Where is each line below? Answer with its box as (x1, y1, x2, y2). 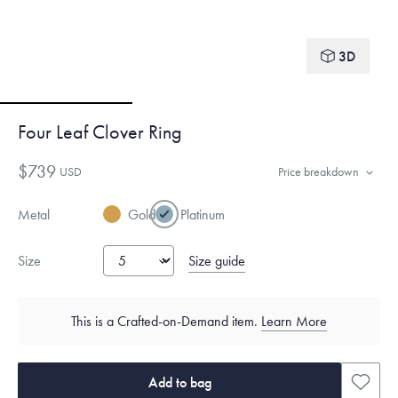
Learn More (261, 313, 327, 330)
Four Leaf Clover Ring (18, 121, 182, 144)
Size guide (188, 251, 245, 269)
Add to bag (147, 373, 211, 391)
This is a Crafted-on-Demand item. (71, 313, 261, 330)
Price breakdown (278, 163, 359, 179)
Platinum (180, 206, 225, 223)
